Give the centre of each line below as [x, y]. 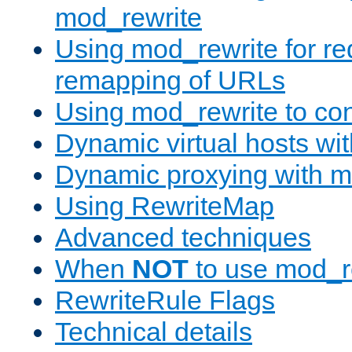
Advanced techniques [183, 238]
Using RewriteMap [165, 206]
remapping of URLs [170, 81]
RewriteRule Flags [165, 301]
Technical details [154, 332]
